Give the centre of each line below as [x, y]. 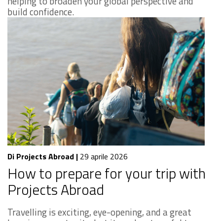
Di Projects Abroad [41, 156]
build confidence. [41, 11]
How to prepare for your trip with [107, 173]
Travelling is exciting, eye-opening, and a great [99, 212]
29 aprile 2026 [103, 156]
